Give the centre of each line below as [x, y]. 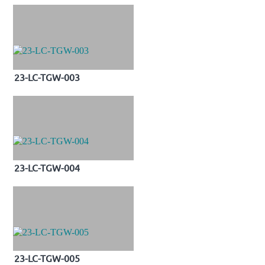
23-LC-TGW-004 [47, 167]
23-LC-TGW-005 [47, 258]
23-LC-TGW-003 [47, 77]
